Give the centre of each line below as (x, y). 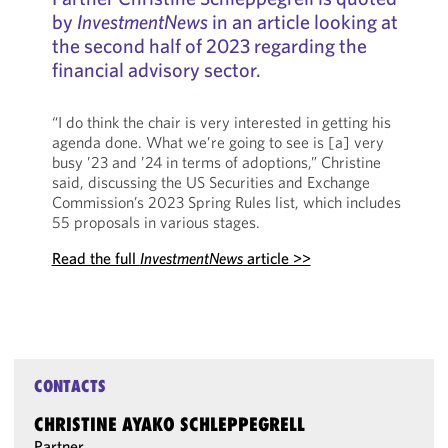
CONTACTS (70, 386)
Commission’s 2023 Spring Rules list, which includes (226, 202)
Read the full (95, 258)
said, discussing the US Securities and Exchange (210, 182)
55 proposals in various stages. (155, 222)
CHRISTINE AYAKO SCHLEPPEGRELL (170, 424)
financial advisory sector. (156, 69)
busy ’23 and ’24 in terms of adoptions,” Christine (216, 162)
